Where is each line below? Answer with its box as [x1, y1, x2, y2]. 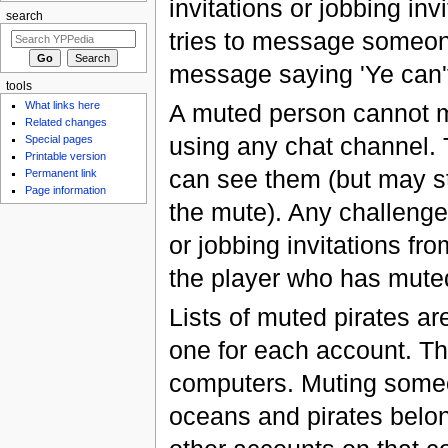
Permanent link [25, 167, 98, 180]
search [5, 9, 43, 22]
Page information [25, 184, 107, 197]
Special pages [25, 133, 94, 146]
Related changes [25, 116, 108, 129]
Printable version [25, 150, 107, 163]
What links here [25, 99, 101, 112]
